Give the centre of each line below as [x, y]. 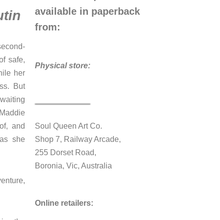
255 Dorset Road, [66, 152]
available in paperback [87, 11]
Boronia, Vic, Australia [73, 166]
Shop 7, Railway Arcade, [78, 139]
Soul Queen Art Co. [69, 126]
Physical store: [63, 66]
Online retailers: [64, 203]
